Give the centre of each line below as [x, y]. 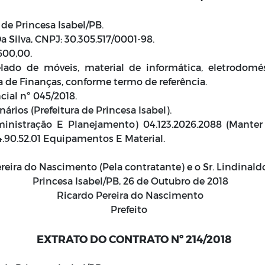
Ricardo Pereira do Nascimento [132, 195]
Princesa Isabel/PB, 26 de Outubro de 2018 [132, 181]
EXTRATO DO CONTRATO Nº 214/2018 [134, 239]
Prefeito [132, 209]
